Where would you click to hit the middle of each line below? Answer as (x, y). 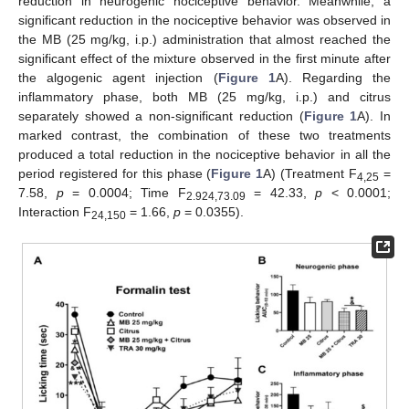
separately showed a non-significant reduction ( (161, 116)
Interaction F (55, 212)
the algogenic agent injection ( (118, 78)
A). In (374, 116)
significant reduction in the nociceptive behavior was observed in (204, 21)
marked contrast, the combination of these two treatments (204, 136)
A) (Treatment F (310, 174)
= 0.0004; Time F (125, 193)
